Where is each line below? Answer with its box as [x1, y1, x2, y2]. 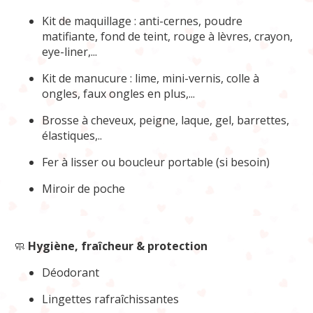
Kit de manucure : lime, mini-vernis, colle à [42, 70, 259, 86]
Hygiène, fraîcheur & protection [28, 238, 208, 254]
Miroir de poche [42, 180, 125, 196]
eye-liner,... [42, 43, 97, 59]
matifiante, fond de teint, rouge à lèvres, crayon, [42, 28, 293, 44]
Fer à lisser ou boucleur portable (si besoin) [42, 154, 270, 170]
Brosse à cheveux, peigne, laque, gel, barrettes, [42, 112, 289, 128]
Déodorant [42, 264, 102, 280]
